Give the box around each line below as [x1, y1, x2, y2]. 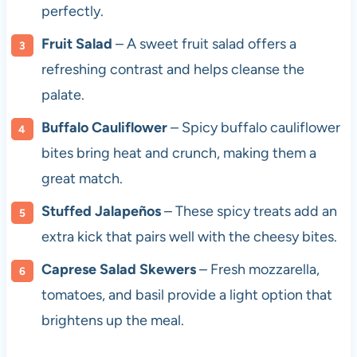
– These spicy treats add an [160, 202, 337, 221]
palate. [41, 86, 84, 104]
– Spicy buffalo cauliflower [167, 119, 340, 137]
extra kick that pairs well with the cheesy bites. [41, 228, 337, 246]
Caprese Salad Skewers [41, 261, 196, 279]
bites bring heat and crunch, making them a [41, 144, 316, 163]
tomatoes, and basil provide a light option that [41, 286, 332, 304]
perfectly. [41, 2, 104, 21]
